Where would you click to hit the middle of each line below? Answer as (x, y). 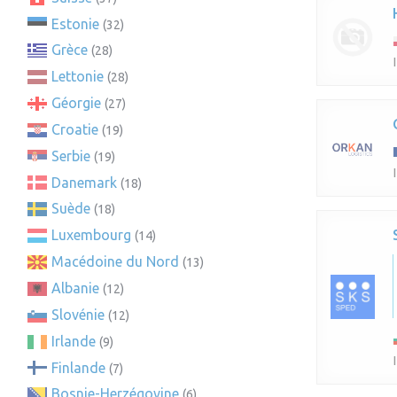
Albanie (75, 288)
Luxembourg (91, 235)
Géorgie (76, 103)
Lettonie (78, 77)
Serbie (71, 156)
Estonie (75, 23)
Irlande (74, 341)
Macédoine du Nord (115, 262)
